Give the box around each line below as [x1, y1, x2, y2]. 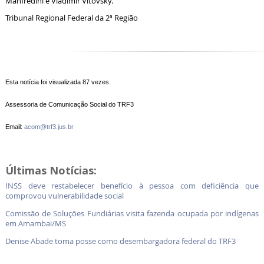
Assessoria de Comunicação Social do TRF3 [5, 100, 134, 108]
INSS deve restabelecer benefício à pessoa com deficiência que [5, 181, 259, 192]
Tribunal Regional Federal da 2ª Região [5, 13, 138, 24]
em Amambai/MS [5, 219, 68, 229]
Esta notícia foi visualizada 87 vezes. [5, 78, 111, 85]
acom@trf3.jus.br [24, 123, 74, 130]
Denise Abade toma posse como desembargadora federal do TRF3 [5, 236, 236, 246]
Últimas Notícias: [5, 163, 97, 177]
